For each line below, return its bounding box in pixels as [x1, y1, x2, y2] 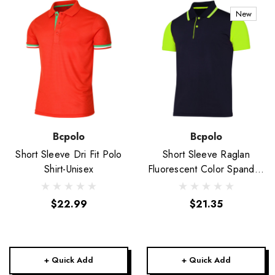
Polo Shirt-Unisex [170, 177, 242, 191]
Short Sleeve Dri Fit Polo [15, 147, 122, 161]
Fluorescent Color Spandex [147, 162, 265, 176]
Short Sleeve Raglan [163, 147, 250, 161]
